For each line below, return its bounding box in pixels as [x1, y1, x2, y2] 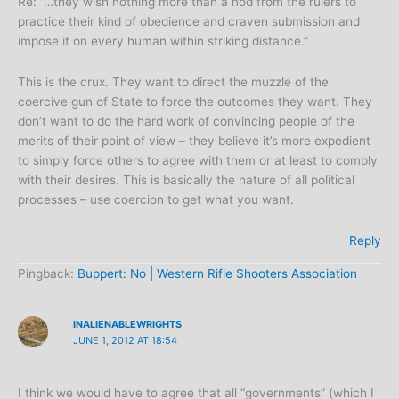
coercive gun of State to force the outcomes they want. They [18, 94, 372, 110]
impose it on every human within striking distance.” [18, 34, 308, 49]
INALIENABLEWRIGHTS [72, 318, 182, 331]
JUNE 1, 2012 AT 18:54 [72, 334, 177, 347]
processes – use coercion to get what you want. [18, 192, 294, 208]
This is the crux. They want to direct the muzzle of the [18, 75, 329, 90]
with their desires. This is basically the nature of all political [18, 173, 354, 188]
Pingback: [18, 265, 77, 281]
